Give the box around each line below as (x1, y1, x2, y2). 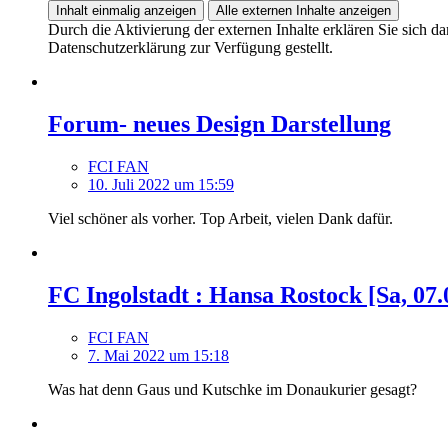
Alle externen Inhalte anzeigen (216, 2, 391, 18)
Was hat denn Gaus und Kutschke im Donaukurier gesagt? (48, 380, 417, 398)
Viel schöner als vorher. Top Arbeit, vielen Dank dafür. (48, 209, 393, 227)
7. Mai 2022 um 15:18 (88, 346, 229, 364)
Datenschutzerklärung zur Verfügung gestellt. (48, 38, 333, 56)
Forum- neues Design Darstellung (48, 110, 391, 137)
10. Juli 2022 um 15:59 (88, 175, 234, 193)
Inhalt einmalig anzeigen (56, 2, 196, 18)
